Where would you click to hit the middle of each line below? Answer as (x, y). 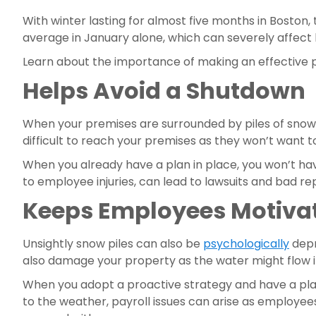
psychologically (246, 244)
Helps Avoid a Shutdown (164, 91)
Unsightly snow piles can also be (113, 244)
